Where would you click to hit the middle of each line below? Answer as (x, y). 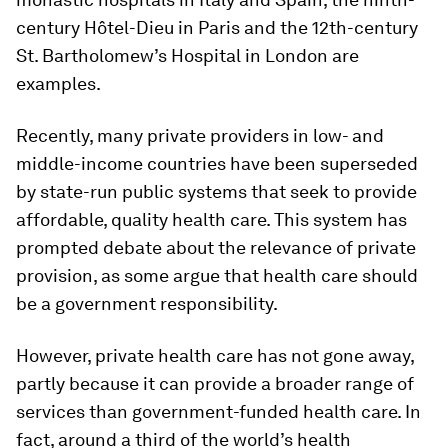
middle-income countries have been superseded (217, 163)
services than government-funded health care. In (218, 411)
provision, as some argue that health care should (217, 275)
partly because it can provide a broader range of (215, 383)
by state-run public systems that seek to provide (216, 191)
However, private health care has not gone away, (215, 355)
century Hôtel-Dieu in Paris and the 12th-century (217, 27)
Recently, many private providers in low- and (200, 135)
